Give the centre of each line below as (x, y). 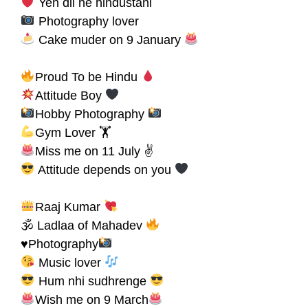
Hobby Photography (91, 114)
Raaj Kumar (69, 207)
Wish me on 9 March (91, 299)
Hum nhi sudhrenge (92, 281)
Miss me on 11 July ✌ (94, 151)
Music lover (69, 262)
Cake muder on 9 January (109, 40)
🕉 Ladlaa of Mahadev (83, 225)
